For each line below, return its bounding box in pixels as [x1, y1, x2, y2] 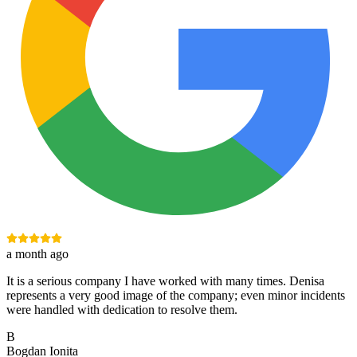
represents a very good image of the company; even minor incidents [6, 288, 345, 303]
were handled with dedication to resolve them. [6, 303, 237, 317]
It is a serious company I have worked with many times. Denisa [6, 274, 324, 288]
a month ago [6, 247, 69, 261]
